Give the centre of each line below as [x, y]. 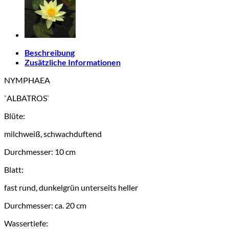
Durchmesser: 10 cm [40, 151]
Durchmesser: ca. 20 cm [45, 205]
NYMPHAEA [27, 80]
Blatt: [14, 169]
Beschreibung [50, 52]
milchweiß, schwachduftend [53, 133]
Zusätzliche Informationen [73, 62]
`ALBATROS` [27, 98]
